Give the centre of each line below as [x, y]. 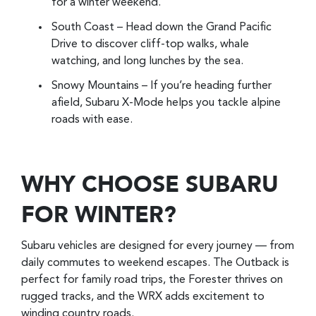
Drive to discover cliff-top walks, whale [150, 44]
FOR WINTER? [99, 217]
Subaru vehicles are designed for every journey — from [158, 246]
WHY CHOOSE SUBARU [150, 186]
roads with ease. [92, 120]
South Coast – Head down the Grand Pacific [162, 27]
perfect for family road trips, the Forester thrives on [152, 280]
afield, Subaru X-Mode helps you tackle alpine [166, 103]
